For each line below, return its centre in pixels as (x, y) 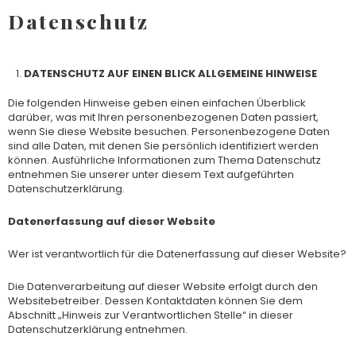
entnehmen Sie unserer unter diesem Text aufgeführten (151, 175)
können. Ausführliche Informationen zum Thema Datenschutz (164, 161)
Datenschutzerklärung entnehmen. (98, 329)
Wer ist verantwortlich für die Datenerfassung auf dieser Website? (177, 253)
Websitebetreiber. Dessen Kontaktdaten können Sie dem (155, 300)
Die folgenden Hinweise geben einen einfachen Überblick (157, 103)
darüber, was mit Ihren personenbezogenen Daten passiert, (163, 118)
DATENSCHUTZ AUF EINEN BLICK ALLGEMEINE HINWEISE (170, 73)
